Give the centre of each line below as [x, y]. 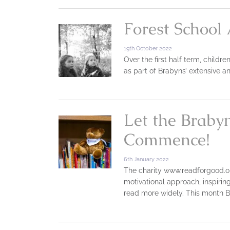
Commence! [167, 140]
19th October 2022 [148, 49]
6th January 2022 [146, 159]
